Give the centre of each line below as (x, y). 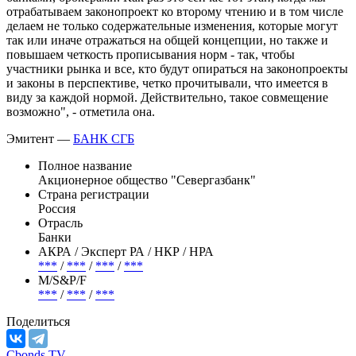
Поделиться (38, 321)
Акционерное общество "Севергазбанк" (147, 180)
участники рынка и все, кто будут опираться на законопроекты (177, 68)
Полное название (85, 165)
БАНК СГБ (104, 138)
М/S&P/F (62, 280)
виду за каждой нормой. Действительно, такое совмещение (167, 97)
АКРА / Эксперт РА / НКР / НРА (126, 251)
